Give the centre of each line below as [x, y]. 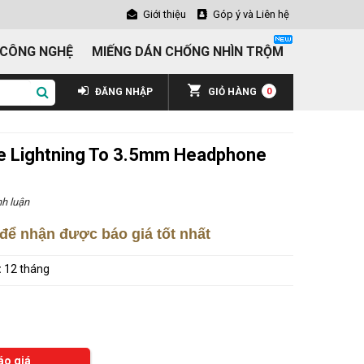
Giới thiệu [165, 14]
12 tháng [27, 269]
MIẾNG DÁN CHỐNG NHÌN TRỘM [188, 52]
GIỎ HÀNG [232, 91]
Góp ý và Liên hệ [251, 14]
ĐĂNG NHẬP [123, 91]
